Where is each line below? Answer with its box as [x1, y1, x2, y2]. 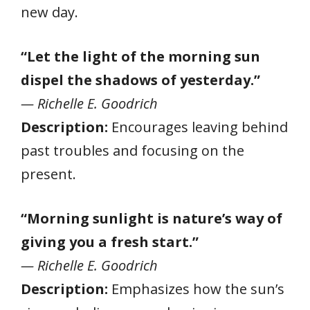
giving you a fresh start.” [21, 232, 199, 251]
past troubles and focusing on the [21, 140, 244, 160]
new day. [21, 2, 78, 21]
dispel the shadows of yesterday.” [21, 70, 260, 89]
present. [21, 164, 76, 183]
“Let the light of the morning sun [21, 46, 260, 66]
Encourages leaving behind [108, 117, 288, 136]
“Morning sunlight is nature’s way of [21, 208, 282, 228]
